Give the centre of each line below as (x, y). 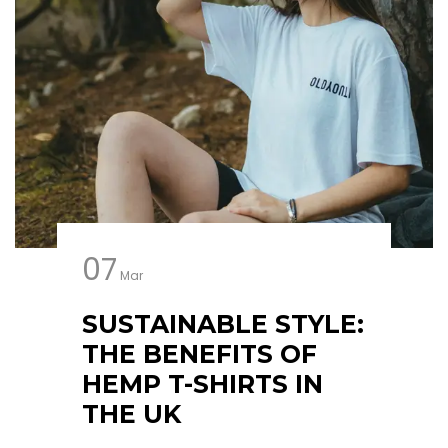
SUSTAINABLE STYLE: (222, 324)
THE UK (131, 414)
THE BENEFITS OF (199, 354)
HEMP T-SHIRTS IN (202, 384)
